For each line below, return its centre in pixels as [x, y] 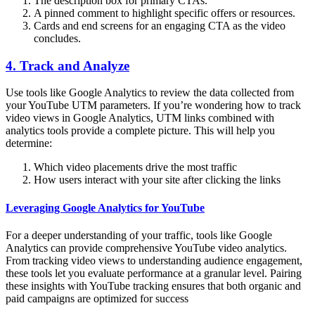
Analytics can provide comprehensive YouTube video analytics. [146, 247]
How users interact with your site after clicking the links [157, 180]
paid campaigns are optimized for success [97, 298]
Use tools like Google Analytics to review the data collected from [150, 93]
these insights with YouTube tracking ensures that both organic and [153, 285]
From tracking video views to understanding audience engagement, [154, 260]
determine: [29, 143]
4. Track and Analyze [67, 65]
